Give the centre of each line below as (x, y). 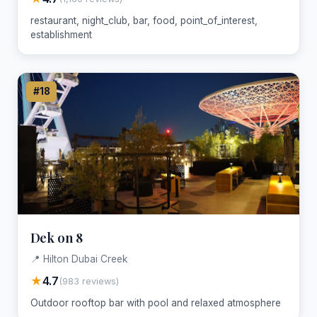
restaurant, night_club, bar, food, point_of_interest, (144, 21)
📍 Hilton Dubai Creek (79, 259)
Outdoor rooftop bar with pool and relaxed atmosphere (155, 303)
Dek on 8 (57, 237)
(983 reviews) (88, 281)
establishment (61, 35)
